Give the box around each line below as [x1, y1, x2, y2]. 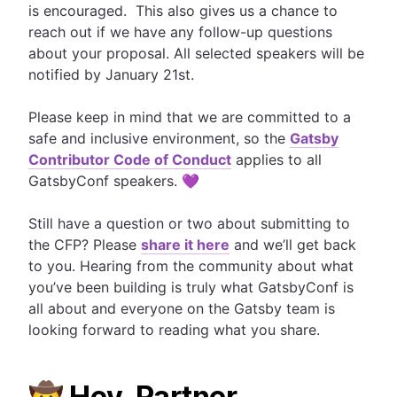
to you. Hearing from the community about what [28, 257, 354, 275]
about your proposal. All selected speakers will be [28, 44, 364, 62]
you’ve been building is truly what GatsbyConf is [28, 278, 354, 296]
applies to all [231, 151, 322, 168]
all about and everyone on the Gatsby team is [28, 300, 335, 317]
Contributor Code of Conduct [28, 151, 231, 168]
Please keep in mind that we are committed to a [28, 108, 351, 126]
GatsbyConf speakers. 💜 [28, 172, 199, 190]
